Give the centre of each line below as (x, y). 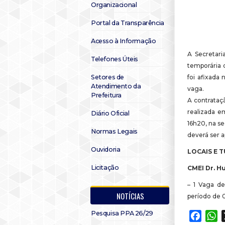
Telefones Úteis (115, 59)
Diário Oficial (110, 113)
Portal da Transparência (128, 23)
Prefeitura (106, 95)
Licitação (105, 167)
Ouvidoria (106, 149)
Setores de (107, 77)
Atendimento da (116, 86)
